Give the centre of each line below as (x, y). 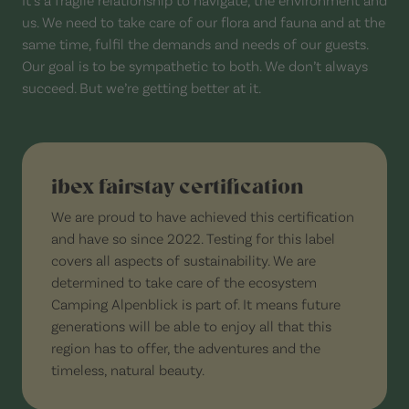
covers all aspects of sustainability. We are (184, 259)
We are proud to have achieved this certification (203, 215)
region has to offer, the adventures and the (186, 347)
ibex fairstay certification (178, 186)
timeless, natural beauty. (128, 369)
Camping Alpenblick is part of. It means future (196, 303)
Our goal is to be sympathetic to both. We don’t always (195, 65)
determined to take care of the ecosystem (184, 281)
